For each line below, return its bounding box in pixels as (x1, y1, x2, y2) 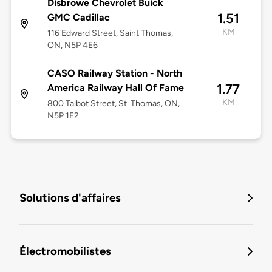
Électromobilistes (19, 244, 111, 259)
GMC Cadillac (47, 12, 110, 24)
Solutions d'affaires (19, 191, 121, 205)
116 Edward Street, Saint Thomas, (47, 28, 173, 39)
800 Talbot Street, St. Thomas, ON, (47, 98, 180, 109)
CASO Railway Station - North (47, 67, 182, 80)
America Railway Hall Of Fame (47, 82, 184, 94)
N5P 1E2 (47, 110, 79, 121)
